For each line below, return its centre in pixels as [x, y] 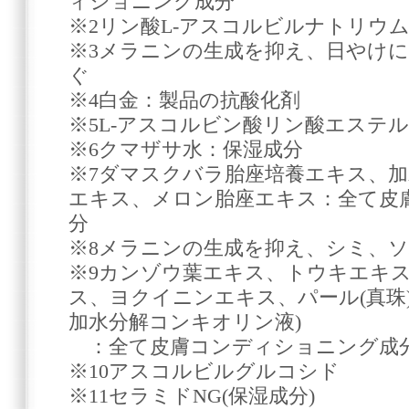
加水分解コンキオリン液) [185, 322]
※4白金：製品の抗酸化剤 [184, 100]
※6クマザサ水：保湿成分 [186, 149]
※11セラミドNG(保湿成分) [192, 396]
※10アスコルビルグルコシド [204, 371]
